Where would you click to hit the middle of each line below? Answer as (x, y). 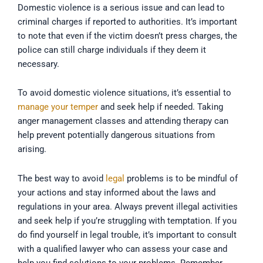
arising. (32, 149)
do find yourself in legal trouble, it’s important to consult (127, 235)
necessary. (38, 64)
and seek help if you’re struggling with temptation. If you (127, 220)
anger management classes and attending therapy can (123, 121)
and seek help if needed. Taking (161, 107)
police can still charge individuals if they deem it (112, 50)
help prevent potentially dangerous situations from (116, 135)
